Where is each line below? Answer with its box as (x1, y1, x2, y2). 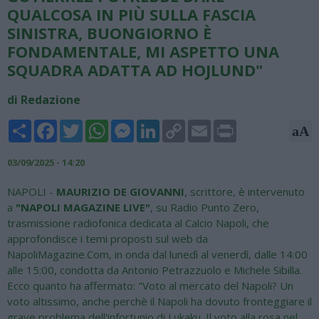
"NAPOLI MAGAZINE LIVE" (16, 200, 150, 215)
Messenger (134, 119, 187, 132)
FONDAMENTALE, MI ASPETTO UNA (7, 41, 279, 63)
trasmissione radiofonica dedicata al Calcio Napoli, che (7, 216, 269, 231)
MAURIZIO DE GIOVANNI (56, 184, 184, 199)
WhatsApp (108, 119, 159, 132)
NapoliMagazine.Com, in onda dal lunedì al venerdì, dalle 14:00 (7, 247, 308, 262)
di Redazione (7, 92, 80, 108)
